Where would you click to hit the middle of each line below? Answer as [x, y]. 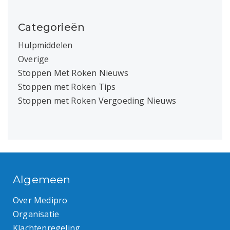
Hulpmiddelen [45, 45]
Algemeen [42, 179]
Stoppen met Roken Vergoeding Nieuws [97, 100]
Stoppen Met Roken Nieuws [73, 73]
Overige [34, 59]
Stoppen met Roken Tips [67, 87]
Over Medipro [40, 200]
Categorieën [52, 27]
